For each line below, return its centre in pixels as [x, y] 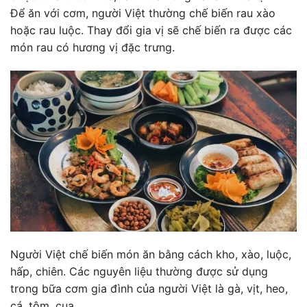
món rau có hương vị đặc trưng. [93, 48]
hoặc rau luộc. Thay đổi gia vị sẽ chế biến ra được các [151, 30]
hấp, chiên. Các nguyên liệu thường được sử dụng [139, 272]
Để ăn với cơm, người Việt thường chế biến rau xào [143, 13]
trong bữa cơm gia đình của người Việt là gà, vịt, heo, [149, 289]
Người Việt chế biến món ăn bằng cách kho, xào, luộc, [151, 255]
